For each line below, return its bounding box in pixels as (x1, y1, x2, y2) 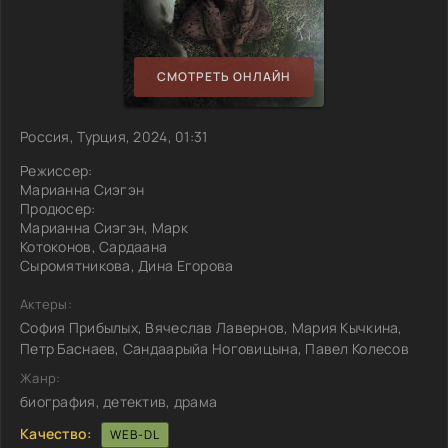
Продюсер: (20, 198, 96, 218)
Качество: (20, 423, 93, 443)
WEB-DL (109, 425, 160, 443)
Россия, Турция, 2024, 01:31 (20, 126, 208, 146)
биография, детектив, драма (20, 391, 218, 411)
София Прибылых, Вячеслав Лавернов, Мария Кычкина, (20, 317, 403, 337)
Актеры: (20, 294, 72, 313)
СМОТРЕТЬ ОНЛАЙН (157, 68, 291, 86)
